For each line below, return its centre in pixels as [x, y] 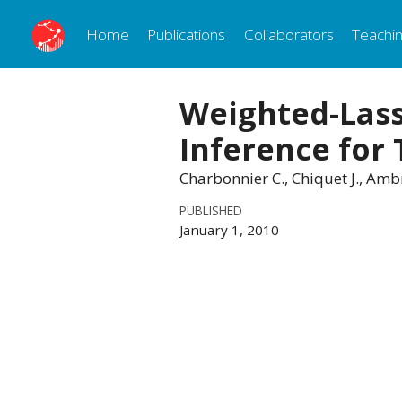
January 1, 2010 [229, 229]
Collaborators [288, 34]
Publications [187, 34]
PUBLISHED [211, 210]
